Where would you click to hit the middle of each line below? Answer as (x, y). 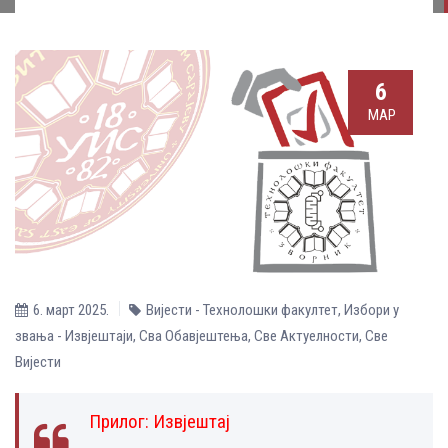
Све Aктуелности (306, 335)
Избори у (371, 309)
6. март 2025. (71, 309)
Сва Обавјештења (193, 335)
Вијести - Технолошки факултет (242, 309)
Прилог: (121, 421)
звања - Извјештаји (74, 335)
